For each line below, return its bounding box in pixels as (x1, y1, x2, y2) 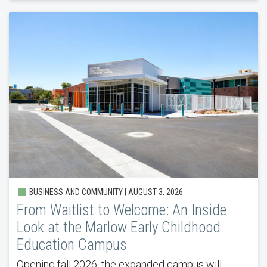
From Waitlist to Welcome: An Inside (16, 201, 226, 219)
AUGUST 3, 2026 (128, 187, 183, 197)
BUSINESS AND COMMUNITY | (27, 187, 128, 197)
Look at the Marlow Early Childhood (16, 218, 221, 236)
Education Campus (16, 235, 127, 253)
